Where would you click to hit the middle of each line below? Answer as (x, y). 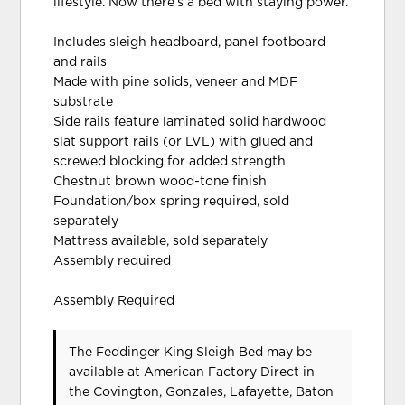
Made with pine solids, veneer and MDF (176, 82)
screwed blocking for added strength (170, 161)
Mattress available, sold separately (161, 241)
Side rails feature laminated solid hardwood (190, 122)
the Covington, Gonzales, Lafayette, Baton (202, 392)
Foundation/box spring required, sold (172, 201)
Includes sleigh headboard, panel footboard (190, 42)
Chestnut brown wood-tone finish (160, 181)
